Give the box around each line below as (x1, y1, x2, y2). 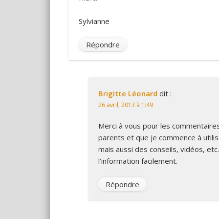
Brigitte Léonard (98, 88, 157, 98)
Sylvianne (78, 16, 109, 26)
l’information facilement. (98, 155, 177, 166)
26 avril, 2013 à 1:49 (98, 100, 153, 109)
